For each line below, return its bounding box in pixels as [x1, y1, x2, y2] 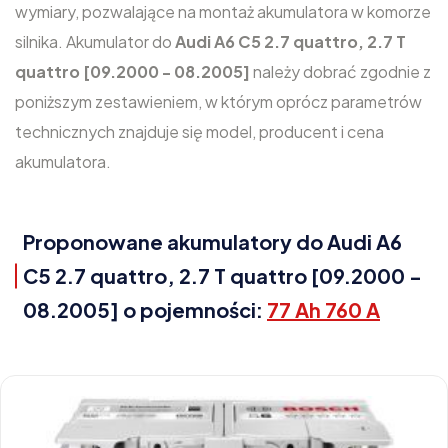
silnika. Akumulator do [15, 31, 175, 52]
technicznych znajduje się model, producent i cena [15, 121, 384, 142]
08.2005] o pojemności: [23, 297, 267, 322]
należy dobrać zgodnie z [253, 61, 431, 82]
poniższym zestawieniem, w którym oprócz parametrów [15, 91, 422, 112]
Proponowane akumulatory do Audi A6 [23, 229, 402, 254]
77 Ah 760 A [267, 297, 380, 322]
